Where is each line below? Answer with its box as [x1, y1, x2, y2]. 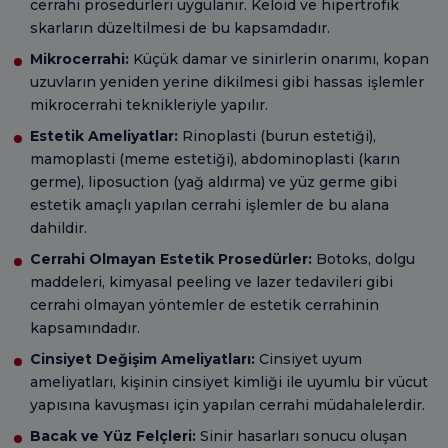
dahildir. [30, 218, 87, 237]
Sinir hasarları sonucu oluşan [196, 426, 407, 445]
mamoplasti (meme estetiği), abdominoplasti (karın [30, 149, 400, 168]
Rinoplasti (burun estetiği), [178, 126, 376, 145]
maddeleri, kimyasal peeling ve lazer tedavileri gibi [30, 272, 393, 291]
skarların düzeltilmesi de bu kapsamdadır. [30, 18, 330, 37]
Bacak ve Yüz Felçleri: [30, 426, 196, 445]
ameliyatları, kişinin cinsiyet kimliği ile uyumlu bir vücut [30, 372, 428, 391]
